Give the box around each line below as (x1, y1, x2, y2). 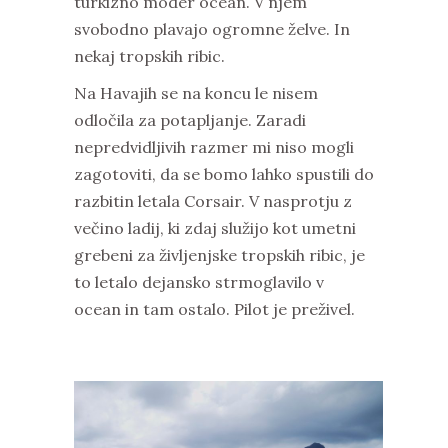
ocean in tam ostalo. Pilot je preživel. (74, 299, 355, 320)
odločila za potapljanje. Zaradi (74, 110, 306, 131)
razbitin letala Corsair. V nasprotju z (74, 191, 352, 212)
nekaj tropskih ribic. (74, 46, 225, 67)
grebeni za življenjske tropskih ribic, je (74, 245, 365, 266)
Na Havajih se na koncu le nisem (74, 83, 318, 104)
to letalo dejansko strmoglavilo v (74, 272, 324, 293)
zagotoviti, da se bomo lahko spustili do (74, 164, 374, 185)
